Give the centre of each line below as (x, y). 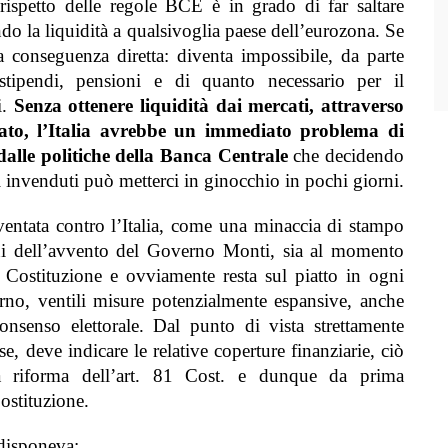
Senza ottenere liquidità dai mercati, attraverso (208, 105)
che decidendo (346, 155)
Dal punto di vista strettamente (279, 325)
